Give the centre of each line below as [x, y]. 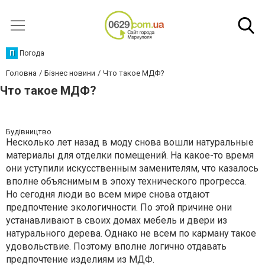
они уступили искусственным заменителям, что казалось [132, 168]
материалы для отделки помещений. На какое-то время [130, 155]
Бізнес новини [70, 73]
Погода [32, 53]
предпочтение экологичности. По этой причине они [119, 207]
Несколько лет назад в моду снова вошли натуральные [130, 142]
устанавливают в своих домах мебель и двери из [117, 220]
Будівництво [29, 132]
